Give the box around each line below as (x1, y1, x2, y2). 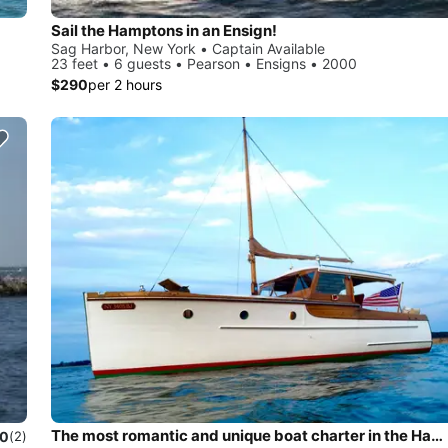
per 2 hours (88, 76, 162, 94)
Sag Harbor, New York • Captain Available (51, 40, 325, 58)
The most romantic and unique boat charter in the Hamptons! (431, 425, 443, 445)
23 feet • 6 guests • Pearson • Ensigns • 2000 (51, 55, 357, 73)
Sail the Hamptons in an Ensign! (51, 21, 277, 41)
